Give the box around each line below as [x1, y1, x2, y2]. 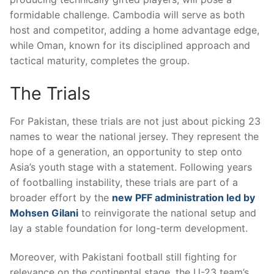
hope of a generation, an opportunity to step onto [10, 145, 242, 158]
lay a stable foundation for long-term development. [10, 221, 248, 234]
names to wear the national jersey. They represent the [10, 130, 259, 143]
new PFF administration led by [112, 191, 255, 204]
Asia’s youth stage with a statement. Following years [10, 160, 252, 173]
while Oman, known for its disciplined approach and [10, 39, 250, 52]
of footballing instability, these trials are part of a [10, 176, 238, 188]
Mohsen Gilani [10, 206, 78, 219]
